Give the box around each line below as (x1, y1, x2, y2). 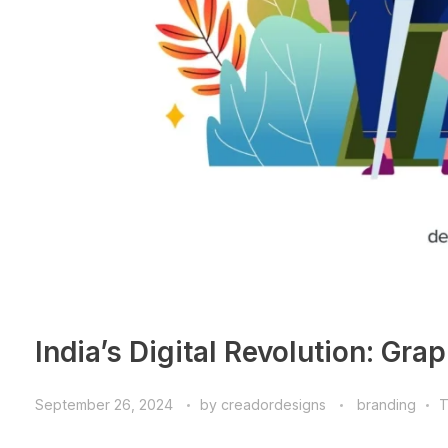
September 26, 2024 (35, 395, 173, 413)
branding (357, 395, 416, 413)
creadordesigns (221, 395, 330, 413)
